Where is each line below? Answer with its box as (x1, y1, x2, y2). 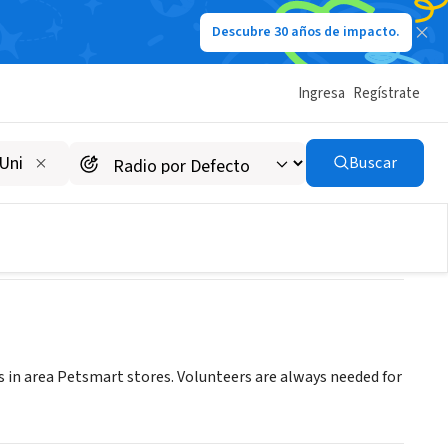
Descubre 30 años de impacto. (212, 22, 400, 42)
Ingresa (298, 82, 345, 104)
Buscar (348, 152, 398, 174)
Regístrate (353, 82, 420, 104)
